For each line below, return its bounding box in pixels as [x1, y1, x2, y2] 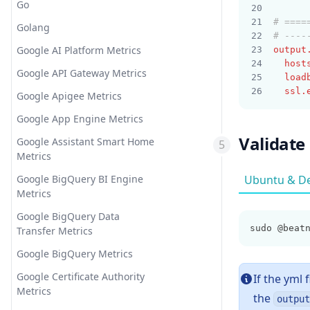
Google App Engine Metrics [17, 112, 143, 125]
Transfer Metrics [17, 224, 93, 237]
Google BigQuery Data [17, 210, 120, 223]
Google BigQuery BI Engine [17, 172, 143, 185]
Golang [17, 21, 50, 34]
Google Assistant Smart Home [17, 135, 154, 148]
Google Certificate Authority [17, 270, 145, 283]
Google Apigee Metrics [17, 89, 122, 102]
